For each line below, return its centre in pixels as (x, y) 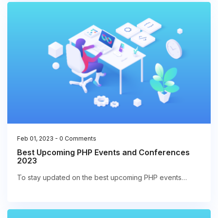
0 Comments (78, 139)
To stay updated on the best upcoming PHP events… (102, 178)
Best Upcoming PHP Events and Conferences (103, 153)
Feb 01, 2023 (35, 139)
